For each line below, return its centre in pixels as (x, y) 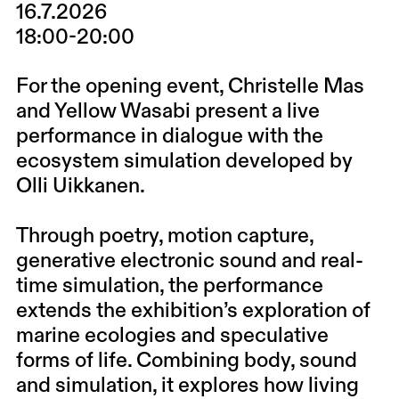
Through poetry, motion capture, (164, 236)
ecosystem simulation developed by (184, 162)
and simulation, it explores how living (187, 386)
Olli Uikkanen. (80, 187)
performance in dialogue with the (169, 137)
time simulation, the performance (169, 286)
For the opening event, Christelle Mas (190, 87)
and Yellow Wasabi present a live (167, 112)
